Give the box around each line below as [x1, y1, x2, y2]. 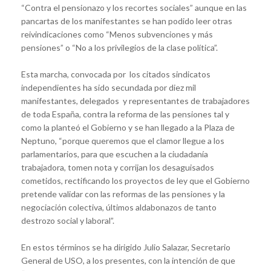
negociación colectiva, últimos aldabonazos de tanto [21, 201, 217, 212]
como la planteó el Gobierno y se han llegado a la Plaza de [21, 122, 235, 132]
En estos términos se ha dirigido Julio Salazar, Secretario [21, 241, 230, 252]
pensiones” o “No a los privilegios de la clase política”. [21, 42, 220, 53]
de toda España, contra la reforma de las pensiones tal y [21, 108, 229, 119]
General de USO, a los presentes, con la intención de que [21, 255, 235, 266]
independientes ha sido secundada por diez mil [21, 82, 196, 93]
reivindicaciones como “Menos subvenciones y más [21, 28, 213, 39]
